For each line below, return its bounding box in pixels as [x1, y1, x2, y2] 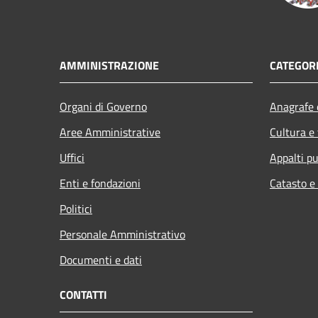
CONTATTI [60, 285, 107, 303]
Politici [60, 199, 92, 217]
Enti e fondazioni [60, 174, 141, 192]
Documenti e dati [60, 251, 142, 268]
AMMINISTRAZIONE [60, 56, 159, 74]
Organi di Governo [60, 97, 147, 115]
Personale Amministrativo [60, 225, 185, 243]
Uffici [60, 148, 84, 166]
